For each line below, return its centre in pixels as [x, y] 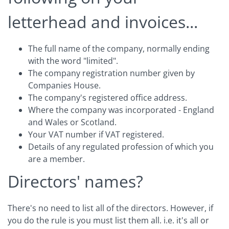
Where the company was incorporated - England [121, 110]
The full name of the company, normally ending [119, 49]
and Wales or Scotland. [72, 122]
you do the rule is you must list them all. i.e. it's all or [108, 221]
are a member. [56, 159]
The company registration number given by [111, 73]
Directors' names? [75, 181]
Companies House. [64, 86]
